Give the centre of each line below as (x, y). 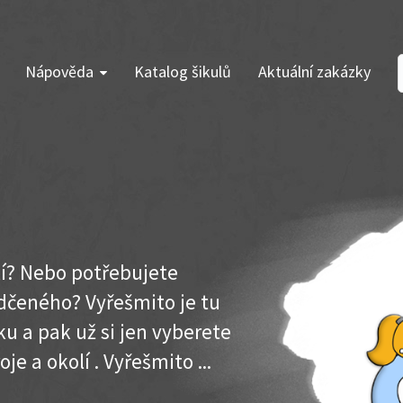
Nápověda (59, 72)
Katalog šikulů (183, 72)
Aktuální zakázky (314, 72)
